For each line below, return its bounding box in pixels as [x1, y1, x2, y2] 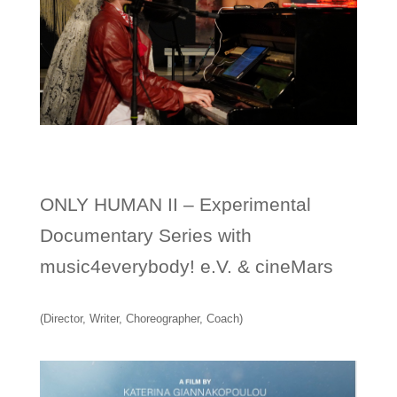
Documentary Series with [39, 224, 252, 245]
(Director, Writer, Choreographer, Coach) [39, 311, 243, 325]
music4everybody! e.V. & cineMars [39, 255, 333, 276]
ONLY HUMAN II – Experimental [39, 193, 311, 214]
